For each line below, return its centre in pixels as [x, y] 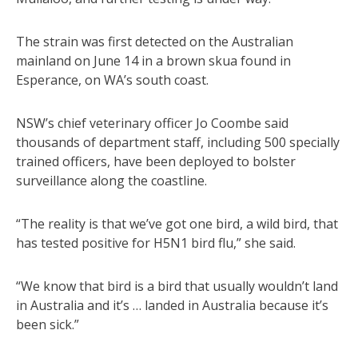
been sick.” [48, 324]
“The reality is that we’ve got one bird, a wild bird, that [177, 223]
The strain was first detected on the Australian [155, 41]
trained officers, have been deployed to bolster [156, 161]
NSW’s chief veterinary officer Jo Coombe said [152, 123]
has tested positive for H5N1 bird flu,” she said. [156, 243]
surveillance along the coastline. [111, 180]
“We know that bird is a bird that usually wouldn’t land [177, 286]
